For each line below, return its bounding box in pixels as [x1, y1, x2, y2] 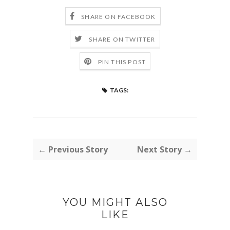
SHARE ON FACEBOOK [81, 12, 156, 21]
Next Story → [137, 143, 192, 155]
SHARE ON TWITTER [89, 35, 156, 43]
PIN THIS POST [98, 57, 146, 66]
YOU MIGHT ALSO [62, 196, 168, 208]
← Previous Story [38, 143, 108, 155]
